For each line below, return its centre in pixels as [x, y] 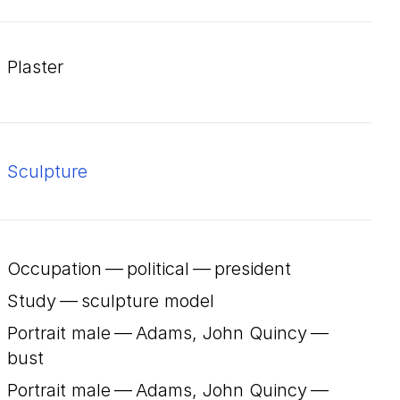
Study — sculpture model [111, 301]
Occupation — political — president [149, 269]
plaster [41, 67]
